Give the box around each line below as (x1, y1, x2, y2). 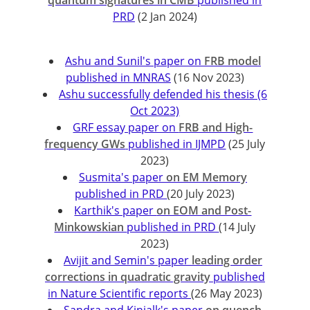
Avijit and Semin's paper (63, 253, 192, 268)
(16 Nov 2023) (170, 70, 244, 85)
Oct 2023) (130, 103, 180, 118)
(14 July (219, 219, 256, 235)
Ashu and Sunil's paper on (64, 53, 204, 69)
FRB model (203, 53, 261, 69)
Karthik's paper (74, 203, 157, 218)
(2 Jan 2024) (134, 9, 197, 24)
